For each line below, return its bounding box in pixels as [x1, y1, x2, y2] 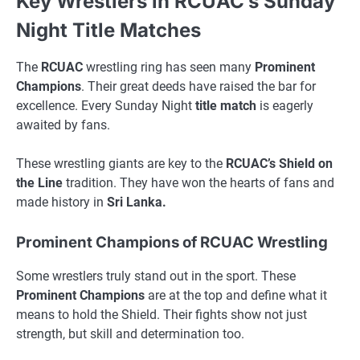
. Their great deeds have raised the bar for [81, 79, 316, 95]
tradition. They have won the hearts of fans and [63, 175, 334, 191]
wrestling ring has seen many [83, 59, 255, 76]
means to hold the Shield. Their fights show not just [16, 307, 307, 323]
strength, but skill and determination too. [16, 326, 244, 342]
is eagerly [256, 98, 313, 114]
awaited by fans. [16, 117, 110, 133]
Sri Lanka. [107, 194, 166, 211]
